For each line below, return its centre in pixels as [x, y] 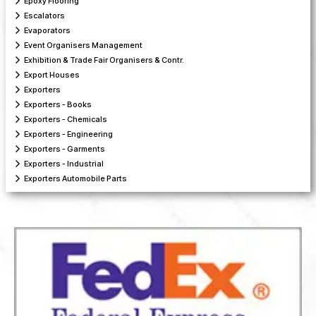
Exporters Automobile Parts [75, 179]
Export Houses [52, 75]
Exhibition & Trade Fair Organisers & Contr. [104, 60]
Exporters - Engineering [68, 134]
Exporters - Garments [65, 149]
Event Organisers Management [83, 45]
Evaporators [47, 31]
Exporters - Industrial [64, 164]
